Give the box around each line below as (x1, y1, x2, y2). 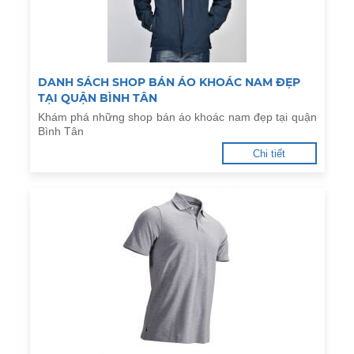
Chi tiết (253, 148, 285, 160)
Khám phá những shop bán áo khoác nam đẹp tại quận (37, 111, 317, 123)
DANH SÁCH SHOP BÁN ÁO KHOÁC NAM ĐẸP (37, 75, 300, 89)
